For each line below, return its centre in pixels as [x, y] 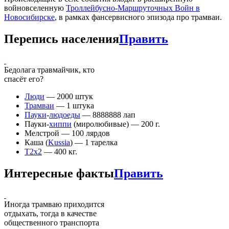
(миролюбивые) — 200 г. [116, 124]
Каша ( [36, 142]
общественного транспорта [52, 222]
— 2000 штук [69, 96]
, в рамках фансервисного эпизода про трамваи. [138, 17]
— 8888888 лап [108, 114]
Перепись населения [62, 39]
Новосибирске [29, 17]
